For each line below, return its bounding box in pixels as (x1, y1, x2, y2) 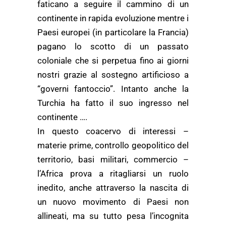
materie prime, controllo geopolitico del (37, 140, 189, 150)
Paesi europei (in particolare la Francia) (37, 27, 189, 37)
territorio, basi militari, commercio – (37, 154, 189, 164)
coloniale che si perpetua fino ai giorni (37, 55, 189, 66)
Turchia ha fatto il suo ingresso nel (37, 98, 189, 108)
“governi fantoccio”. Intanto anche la (37, 84, 189, 94)
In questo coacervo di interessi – (37, 126, 189, 136)
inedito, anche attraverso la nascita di (37, 183, 189, 193)
